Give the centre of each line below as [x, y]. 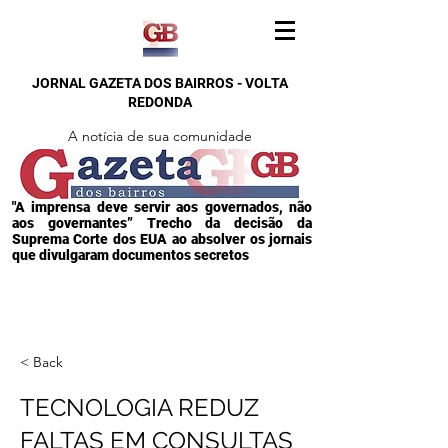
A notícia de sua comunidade [160, 136]
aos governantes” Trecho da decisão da [162, 223]
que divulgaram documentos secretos [130, 255]
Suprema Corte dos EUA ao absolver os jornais [162, 239]
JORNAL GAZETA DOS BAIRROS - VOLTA [160, 83]
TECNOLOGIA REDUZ [139, 407]
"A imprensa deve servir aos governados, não [162, 207]
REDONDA [160, 102]
